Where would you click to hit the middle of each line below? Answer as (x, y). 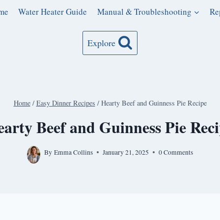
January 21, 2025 (125, 152)
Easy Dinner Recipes (66, 103)
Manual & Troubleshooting (144, 12)
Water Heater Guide (53, 12)
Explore (102, 43)
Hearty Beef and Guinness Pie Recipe (154, 103)
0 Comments (176, 152)
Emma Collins (73, 152)
